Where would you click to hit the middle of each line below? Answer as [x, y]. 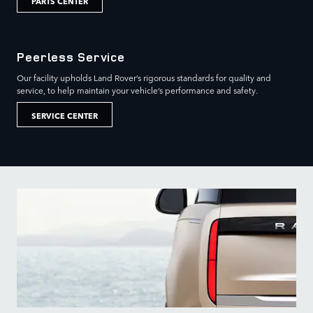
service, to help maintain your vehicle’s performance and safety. [137, 90]
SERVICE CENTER [65, 115]
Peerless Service [71, 57]
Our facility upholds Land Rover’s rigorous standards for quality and [144, 78]
